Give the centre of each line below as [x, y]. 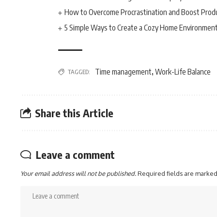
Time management [123, 72]
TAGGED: [79, 72]
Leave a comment [75, 155]
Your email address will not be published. [78, 173]
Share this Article [74, 113]
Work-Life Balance [183, 72]
